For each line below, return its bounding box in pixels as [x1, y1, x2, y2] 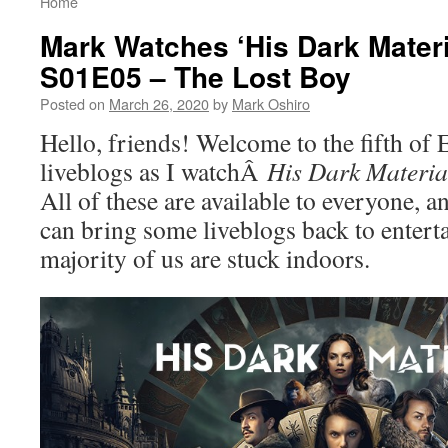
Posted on [40, 93, 105, 114]
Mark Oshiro [232, 93, 310, 114]
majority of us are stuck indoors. [40, 241, 370, 275]
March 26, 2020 [109, 93, 209, 114]
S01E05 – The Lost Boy [40, 56, 351, 97]
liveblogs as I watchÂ [40, 154, 267, 188]
